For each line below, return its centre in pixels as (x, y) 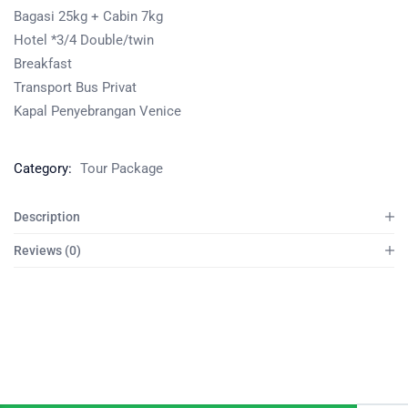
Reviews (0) (47, 250)
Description (47, 216)
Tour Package (122, 168)
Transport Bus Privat (75, 87)
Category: (45, 168)
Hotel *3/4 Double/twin (84, 40)
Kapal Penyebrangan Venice (97, 111)
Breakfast (43, 63)
